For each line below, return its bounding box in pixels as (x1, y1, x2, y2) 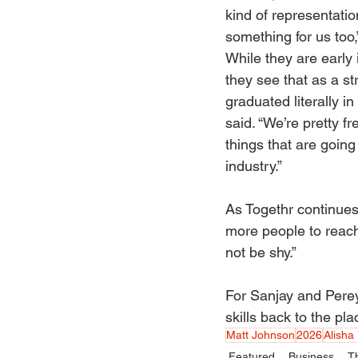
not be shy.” (225, 243, 300, 261)
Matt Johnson (226, 328, 295, 341)
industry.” (225, 157, 286, 174)
